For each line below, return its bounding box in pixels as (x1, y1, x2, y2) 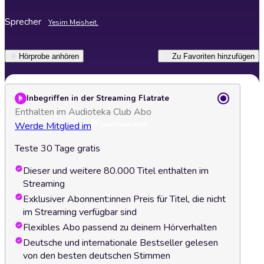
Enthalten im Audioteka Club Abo (15, 105, 151, 118)
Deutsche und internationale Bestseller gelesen (23, 236, 218, 249)
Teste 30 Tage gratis (15, 142, 100, 155)
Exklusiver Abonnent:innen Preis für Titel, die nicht (23, 193, 226, 206)
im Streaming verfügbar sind (23, 206, 137, 219)
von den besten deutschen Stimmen (23, 249, 170, 262)
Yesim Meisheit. (48, 18, 98, 27)
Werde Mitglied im (15, 120, 91, 133)
